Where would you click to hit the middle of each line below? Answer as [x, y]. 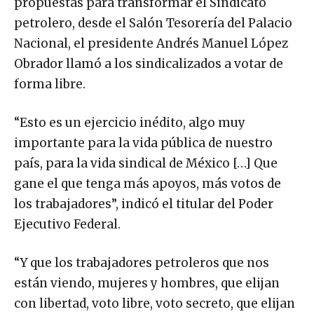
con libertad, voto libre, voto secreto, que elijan [155, 303]
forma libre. [50, 84]
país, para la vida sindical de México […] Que [146, 163]
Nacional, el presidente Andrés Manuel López [151, 43]
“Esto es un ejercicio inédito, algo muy [130, 122]
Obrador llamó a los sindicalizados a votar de [149, 63]
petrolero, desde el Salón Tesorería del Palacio [153, 23]
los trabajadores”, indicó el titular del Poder [144, 204]
